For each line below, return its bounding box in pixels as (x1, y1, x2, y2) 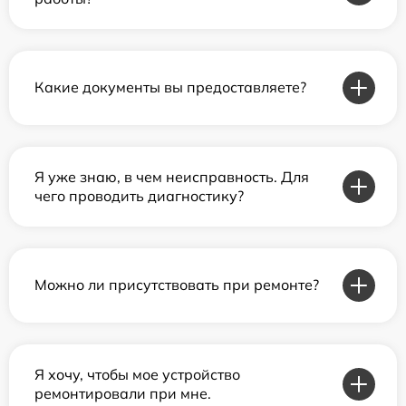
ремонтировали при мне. (34, 383, 211, 402)
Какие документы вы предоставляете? (34, 78, 306, 97)
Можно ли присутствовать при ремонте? (34, 275, 319, 295)
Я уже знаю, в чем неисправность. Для (34, 167, 309, 186)
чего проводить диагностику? (34, 186, 244, 205)
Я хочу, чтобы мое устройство (34, 364, 240, 383)
